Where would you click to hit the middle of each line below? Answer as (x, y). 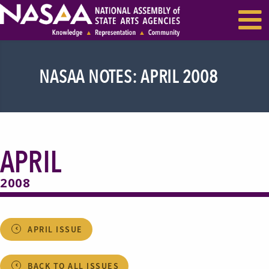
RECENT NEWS (134, 22)
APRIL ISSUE (55, 229)
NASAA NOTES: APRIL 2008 (128, 76)
